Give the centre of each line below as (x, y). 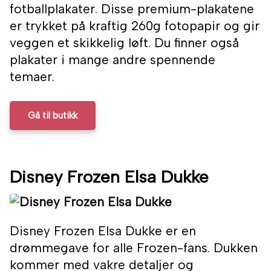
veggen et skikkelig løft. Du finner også (124, 43)
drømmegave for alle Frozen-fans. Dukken (134, 248)
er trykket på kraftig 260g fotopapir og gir (135, 26)
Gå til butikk (53, 116)
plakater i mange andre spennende (113, 60)
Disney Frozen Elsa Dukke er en (103, 231)
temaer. (32, 77)
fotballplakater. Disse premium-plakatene (132, 9)
